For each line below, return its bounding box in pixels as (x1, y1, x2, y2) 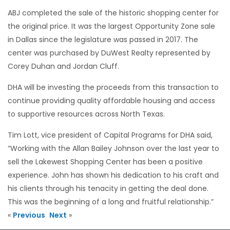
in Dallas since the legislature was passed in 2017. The (8, 34, 198, 45)
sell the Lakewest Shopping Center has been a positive (8, 156, 203, 167)
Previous (13, 209, 45, 220)
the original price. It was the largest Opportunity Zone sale (8, 21, 215, 31)
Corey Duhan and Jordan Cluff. (8, 61, 119, 71)
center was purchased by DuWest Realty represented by (8, 47, 210, 58)
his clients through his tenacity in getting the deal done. (8, 183, 208, 194)
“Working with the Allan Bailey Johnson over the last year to (8, 143, 219, 154)
